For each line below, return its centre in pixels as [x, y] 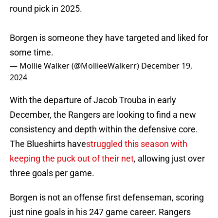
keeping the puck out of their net [72, 159]
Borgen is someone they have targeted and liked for [109, 38]
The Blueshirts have [48, 144]
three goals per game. [52, 173]
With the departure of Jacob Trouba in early [93, 100]
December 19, [167, 66]
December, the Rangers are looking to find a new [103, 115]
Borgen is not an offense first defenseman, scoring [107, 198]
